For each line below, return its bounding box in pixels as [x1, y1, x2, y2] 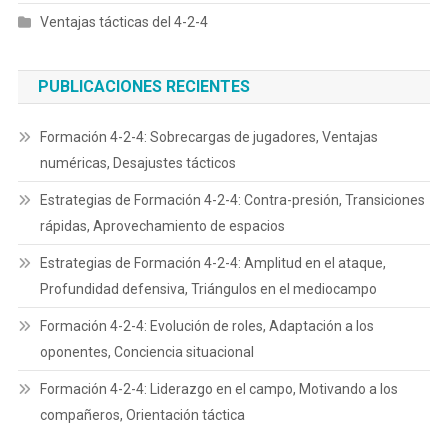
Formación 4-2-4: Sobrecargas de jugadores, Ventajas [39, 128, 378, 145]
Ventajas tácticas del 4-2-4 [39, 13, 208, 30]
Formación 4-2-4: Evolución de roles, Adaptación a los [39, 317, 374, 334]
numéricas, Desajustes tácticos [39, 154, 236, 171]
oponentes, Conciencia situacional [39, 343, 254, 360]
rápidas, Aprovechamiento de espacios [39, 217, 285, 234]
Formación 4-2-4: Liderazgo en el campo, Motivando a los [39, 380, 398, 397]
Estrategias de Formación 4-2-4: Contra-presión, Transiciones [39, 191, 425, 208]
